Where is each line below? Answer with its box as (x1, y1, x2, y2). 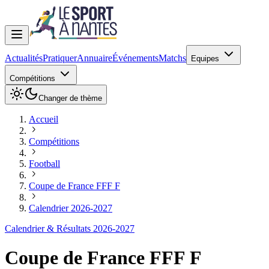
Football (29, 159, 60, 169)
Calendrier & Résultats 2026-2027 (5, 223, 134, 234)
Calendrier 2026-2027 (29, 203, 112, 213)
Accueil (29, 114, 58, 124)
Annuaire (77, 53, 112, 63)
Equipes (191, 54, 222, 63)
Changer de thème (38, 94, 102, 103)
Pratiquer (43, 53, 77, 63)
